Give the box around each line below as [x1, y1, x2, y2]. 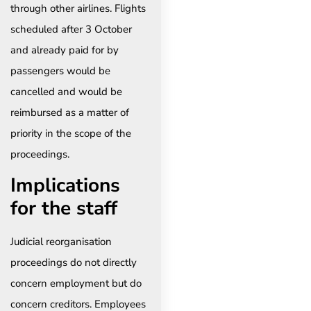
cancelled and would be [10, 84, 122, 99]
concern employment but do [10, 276, 142, 291]
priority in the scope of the [10, 126, 131, 140]
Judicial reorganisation [10, 235, 112, 249]
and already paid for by [10, 42, 119, 57]
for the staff [10, 195, 117, 222]
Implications [10, 172, 120, 199]
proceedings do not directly [10, 255, 137, 270]
